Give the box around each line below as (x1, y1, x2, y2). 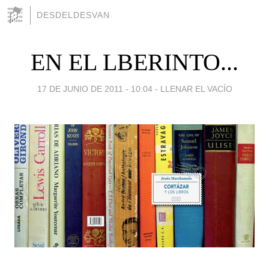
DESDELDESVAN (37, 10, 110, 20)
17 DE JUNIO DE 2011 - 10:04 (37, 83, 153, 94)
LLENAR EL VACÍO (160, 83, 232, 94)
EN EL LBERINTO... (31, 48, 238, 76)
